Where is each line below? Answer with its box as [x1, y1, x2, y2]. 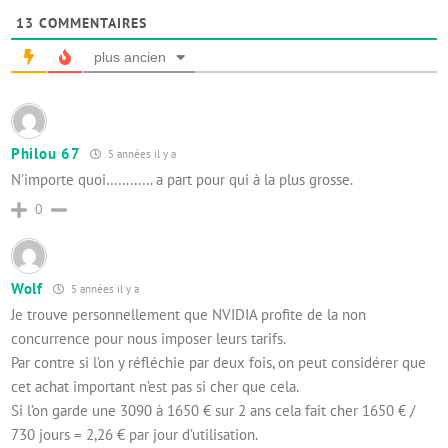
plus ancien [94, 49, 166, 65]
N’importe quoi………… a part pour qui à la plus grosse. [11, 170, 353, 189]
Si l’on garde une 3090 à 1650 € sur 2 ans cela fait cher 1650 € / [11, 401, 415, 420]
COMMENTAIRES [34, 14, 147, 32]
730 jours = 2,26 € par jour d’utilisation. [11, 425, 258, 444]
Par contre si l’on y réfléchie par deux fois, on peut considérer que [11, 353, 426, 372]
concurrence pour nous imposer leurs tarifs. [11, 329, 286, 348]
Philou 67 [11, 144, 81, 163]
